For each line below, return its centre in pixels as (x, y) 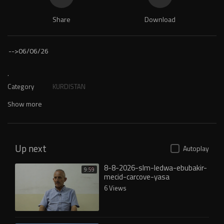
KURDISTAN (69, 86)
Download (160, 19)
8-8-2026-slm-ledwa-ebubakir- (155, 168)
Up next (31, 148)
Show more (25, 104)
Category (21, 86)
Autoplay (196, 148)
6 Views (115, 188)
